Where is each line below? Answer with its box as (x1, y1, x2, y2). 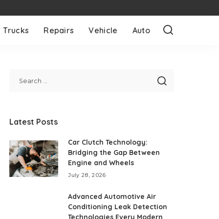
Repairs (44, 25, 74, 35)
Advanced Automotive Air (68, 192, 156, 201)
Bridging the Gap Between (68, 148, 160, 157)
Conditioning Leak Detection (68, 202, 168, 211)
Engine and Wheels (68, 158, 134, 167)
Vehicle (88, 25, 118, 35)
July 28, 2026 (68, 172, 106, 178)
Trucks (3, 25, 29, 35)
